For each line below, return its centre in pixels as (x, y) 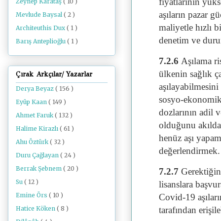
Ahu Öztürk (33, 142)
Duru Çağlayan (38, 155)
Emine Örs (32, 195)
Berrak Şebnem (39, 168)
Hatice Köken (36, 208)
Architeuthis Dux (41, 28)
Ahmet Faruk (35, 115)
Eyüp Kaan (32, 102)
